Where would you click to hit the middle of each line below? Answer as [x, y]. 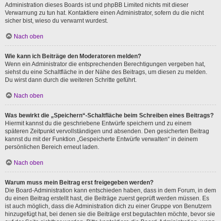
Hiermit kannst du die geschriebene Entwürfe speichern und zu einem [98, 123]
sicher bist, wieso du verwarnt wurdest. [56, 21]
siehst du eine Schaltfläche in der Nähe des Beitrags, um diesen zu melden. [106, 72]
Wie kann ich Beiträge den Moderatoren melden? [73, 56]
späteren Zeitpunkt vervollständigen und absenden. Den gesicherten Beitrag [107, 131]
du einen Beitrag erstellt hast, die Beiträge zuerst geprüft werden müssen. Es [107, 198]
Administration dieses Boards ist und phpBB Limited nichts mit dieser [97, 5]
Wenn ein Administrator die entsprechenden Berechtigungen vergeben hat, [105, 64]
